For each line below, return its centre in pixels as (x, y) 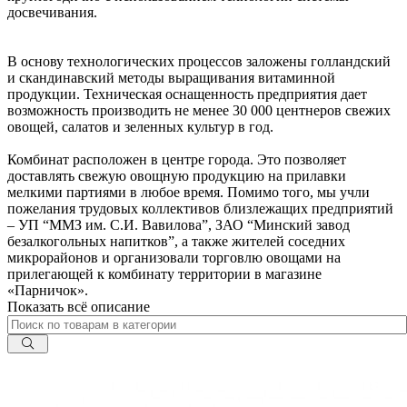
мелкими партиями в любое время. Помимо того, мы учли (189, 192)
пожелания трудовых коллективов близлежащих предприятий (200, 208)
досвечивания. (52, 12)
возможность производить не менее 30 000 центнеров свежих (199, 110)
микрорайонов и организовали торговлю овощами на (174, 257)
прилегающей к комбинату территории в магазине (164, 273)
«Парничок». (48, 290)
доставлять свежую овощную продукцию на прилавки (177, 175)
